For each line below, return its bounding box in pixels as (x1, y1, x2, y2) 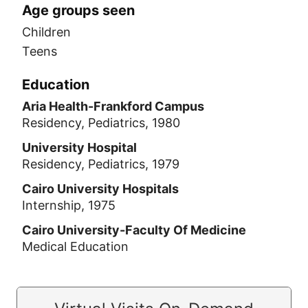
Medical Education (22, 239, 129, 254)
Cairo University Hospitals (22, 181, 179, 196)
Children (22, 25, 71, 39)
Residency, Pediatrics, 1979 (22, 157, 179, 171)
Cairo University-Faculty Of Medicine (22, 223, 246, 237)
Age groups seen (22, 2, 135, 19)
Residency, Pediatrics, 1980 (22, 115, 180, 130)
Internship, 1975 (22, 198, 115, 212)
